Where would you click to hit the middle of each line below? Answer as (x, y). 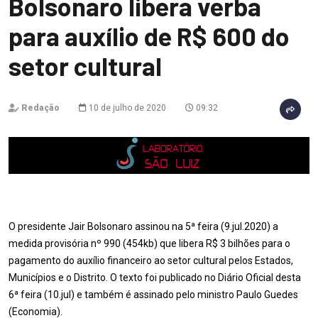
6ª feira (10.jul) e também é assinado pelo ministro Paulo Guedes (153, 295)
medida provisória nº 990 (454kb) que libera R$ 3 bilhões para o (149, 243)
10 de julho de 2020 (126, 108)
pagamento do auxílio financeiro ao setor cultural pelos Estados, (151, 261)
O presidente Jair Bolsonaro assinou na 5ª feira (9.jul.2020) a (143, 226)
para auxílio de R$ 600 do (149, 36)
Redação (40, 108)
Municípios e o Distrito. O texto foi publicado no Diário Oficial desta (155, 278)
